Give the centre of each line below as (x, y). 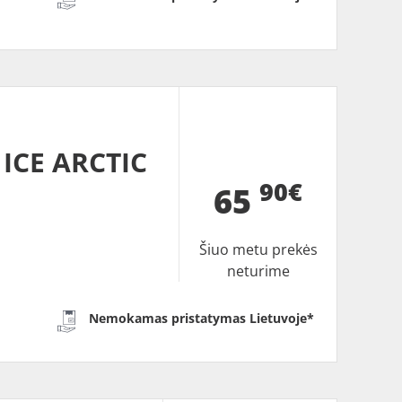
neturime (258, 271)
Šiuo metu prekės (258, 249)
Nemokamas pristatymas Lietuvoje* (202, 318)
